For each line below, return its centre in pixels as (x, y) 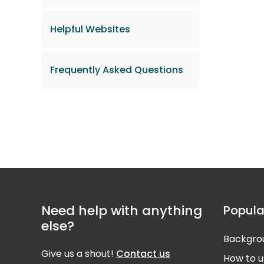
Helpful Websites (90, 29)
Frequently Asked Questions (117, 70)
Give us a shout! (79, 254)
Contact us (143, 254)
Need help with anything (122, 211)
